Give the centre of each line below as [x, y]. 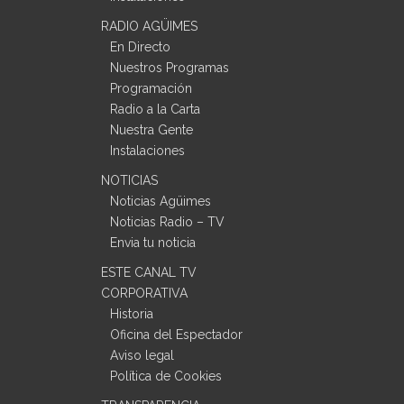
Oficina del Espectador [176, 334]
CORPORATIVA [144, 293]
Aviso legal [142, 355]
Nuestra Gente [151, 129]
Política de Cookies [166, 376]
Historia [132, 313]
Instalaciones [147, 150]
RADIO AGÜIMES [149, 26]
